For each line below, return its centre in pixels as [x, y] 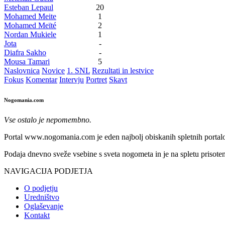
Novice [53, 71]
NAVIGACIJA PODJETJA [48, 171]
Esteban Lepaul [29, 8]
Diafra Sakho [25, 53]
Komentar [41, 80]
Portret [96, 80]
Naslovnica [22, 71]
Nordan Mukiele [30, 35]
